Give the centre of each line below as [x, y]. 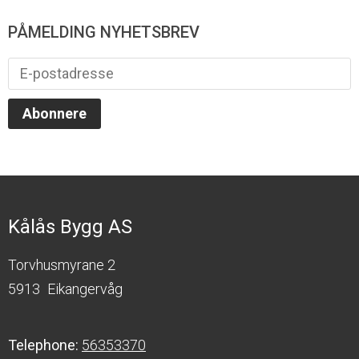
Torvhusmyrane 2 [62, 265]
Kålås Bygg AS [70, 227]
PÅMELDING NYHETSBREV [104, 32]
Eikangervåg [85, 289]
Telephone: [45, 345]
